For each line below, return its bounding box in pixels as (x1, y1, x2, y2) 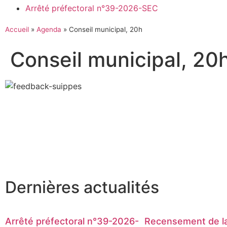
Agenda (36, 25, 61, 33)
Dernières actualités (5, 177, 159, 197)
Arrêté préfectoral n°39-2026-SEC (25, 3, 158, 13)
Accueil (5, 25, 29, 33)
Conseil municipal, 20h (69, 25, 142, 33)
